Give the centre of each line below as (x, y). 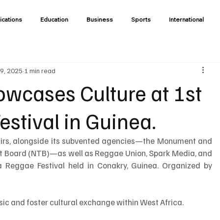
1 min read (40, 71)
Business (99, 19)
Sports (141, 19)
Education (54, 19)
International (186, 19)
